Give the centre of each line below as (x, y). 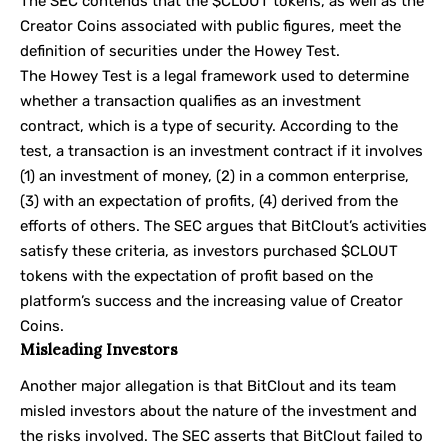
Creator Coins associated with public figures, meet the (210, 26)
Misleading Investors (99, 350)
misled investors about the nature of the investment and (218, 410)
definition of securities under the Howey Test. (180, 51)
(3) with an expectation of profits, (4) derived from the (209, 201)
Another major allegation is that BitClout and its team (208, 385)
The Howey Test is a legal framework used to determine (214, 76)
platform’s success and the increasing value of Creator (211, 301)
